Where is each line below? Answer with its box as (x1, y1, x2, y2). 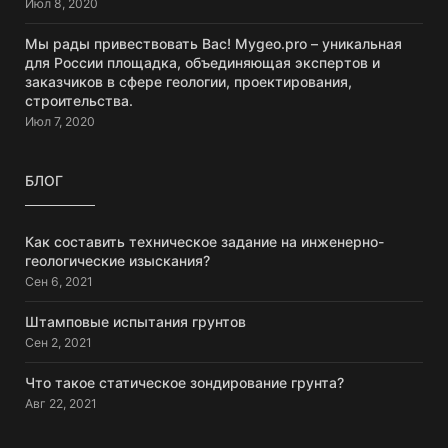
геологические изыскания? (25, 251, 210, 269)
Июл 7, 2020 (25, 113, 95, 129)
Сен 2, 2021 (25, 334, 92, 350)
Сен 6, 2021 (25, 273, 93, 289)
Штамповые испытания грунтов (25, 312, 246, 330)
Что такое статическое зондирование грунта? (25, 373, 344, 391)
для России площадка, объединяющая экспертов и (25, 53, 380, 71)
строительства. (25, 91, 133, 109)
